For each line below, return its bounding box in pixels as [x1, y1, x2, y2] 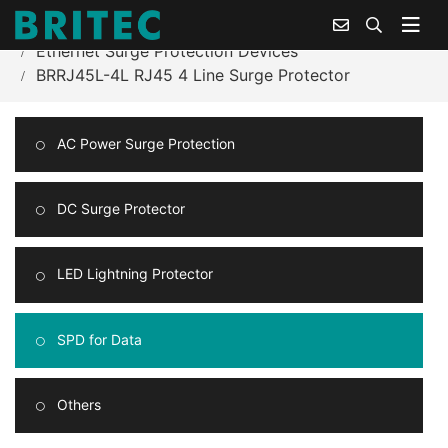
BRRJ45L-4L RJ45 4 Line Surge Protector [36, 65, 350, 85]
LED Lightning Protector [53, 265, 213, 283]
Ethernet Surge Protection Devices [36, 41, 298, 61]
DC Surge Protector [53, 200, 185, 218]
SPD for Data [53, 330, 142, 348]
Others [53, 395, 101, 413]
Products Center [81, 17, 205, 37]
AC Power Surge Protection [53, 135, 235, 152]
